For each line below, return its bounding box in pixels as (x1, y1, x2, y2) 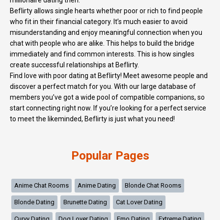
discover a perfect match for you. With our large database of (10, 82, 196, 91)
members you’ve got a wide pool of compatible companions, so (10, 93, 205, 102)
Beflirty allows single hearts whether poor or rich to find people (10, 7, 203, 15)
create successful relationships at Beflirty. (10, 61, 139, 69)
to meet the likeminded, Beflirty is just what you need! (10, 115, 175, 123)
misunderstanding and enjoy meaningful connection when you (10, 28, 202, 37)
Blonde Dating (14, 198, 55, 206)
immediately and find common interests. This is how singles (10, 50, 194, 58)
